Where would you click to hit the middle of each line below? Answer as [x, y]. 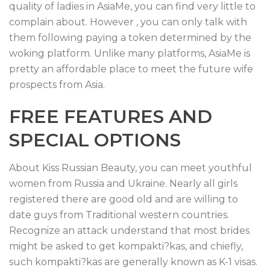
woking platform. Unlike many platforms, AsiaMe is [130, 53]
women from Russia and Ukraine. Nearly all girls [123, 184]
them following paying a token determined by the [130, 38]
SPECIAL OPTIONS [95, 140]
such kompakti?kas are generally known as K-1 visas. [133, 262]
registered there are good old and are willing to [124, 199]
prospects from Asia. [57, 85]
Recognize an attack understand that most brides [129, 231]
